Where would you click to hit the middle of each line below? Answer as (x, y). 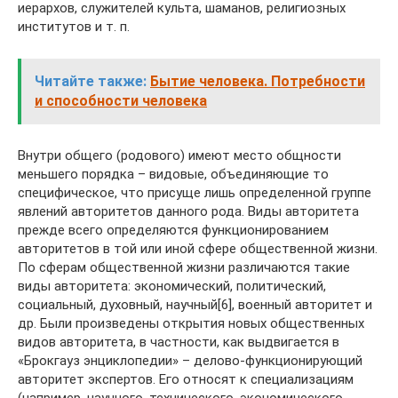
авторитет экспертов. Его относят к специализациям (186, 379)
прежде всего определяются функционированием (173, 230)
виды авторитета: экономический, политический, (172, 286)
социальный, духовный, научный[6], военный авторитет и (195, 304)
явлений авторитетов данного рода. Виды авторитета (188, 211)
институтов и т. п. (74, 26)
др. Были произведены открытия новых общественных (191, 323)
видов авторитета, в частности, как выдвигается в (179, 342)
